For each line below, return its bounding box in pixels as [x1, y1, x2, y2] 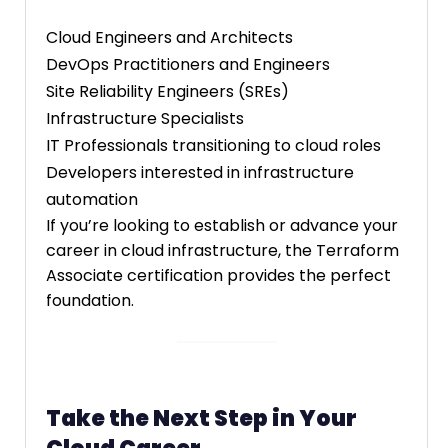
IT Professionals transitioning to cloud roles [46, 133, 381, 157]
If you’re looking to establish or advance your [46, 213, 398, 237]
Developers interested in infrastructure [46, 160, 354, 184]
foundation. [46, 288, 134, 312]
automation [46, 187, 138, 211]
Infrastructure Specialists [46, 106, 244, 130]
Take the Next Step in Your [46, 402, 357, 434]
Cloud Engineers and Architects [46, 25, 293, 49]
